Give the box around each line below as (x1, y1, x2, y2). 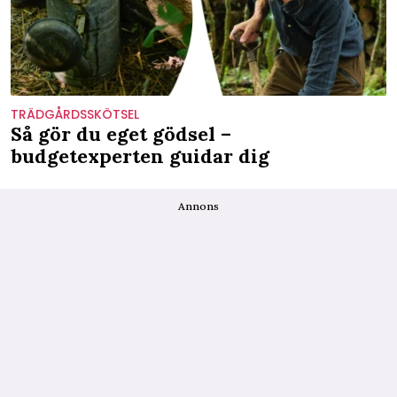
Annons (178, 198, 219, 213)
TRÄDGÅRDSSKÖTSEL (11, 105, 139, 123)
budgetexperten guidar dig (11, 143, 269, 168)
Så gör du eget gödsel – (11, 121, 231, 146)
